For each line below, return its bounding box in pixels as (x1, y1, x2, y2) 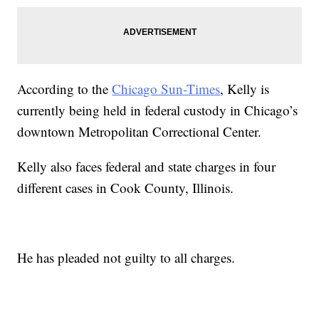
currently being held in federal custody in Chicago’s (17, 101, 298, 120)
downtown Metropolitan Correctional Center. (17, 122, 262, 141)
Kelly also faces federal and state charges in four (17, 157, 276, 176)
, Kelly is (220, 80, 270, 98)
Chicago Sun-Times (112, 80, 221, 98)
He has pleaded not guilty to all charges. (17, 249, 236, 267)
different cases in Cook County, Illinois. (17, 179, 234, 197)
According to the (17, 80, 113, 98)
